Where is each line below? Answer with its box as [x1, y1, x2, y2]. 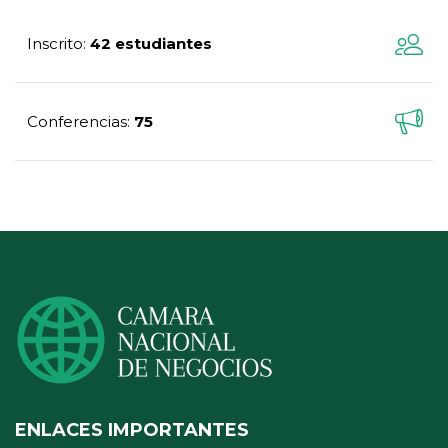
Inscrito [27, 34, 83, 54]
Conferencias [27, 112, 127, 132]
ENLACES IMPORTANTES [15, 419, 249, 442]
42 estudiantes [90, 34, 212, 54]
